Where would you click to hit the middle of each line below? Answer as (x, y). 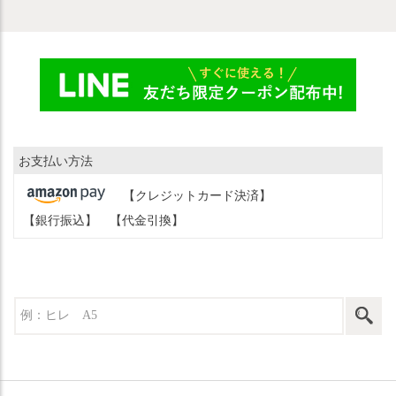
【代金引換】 (147, 220)
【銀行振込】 (60, 220)
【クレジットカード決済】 (197, 195)
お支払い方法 (56, 161)
